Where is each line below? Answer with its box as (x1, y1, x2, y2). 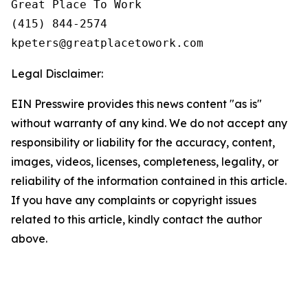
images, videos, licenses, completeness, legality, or (11, 155, 278, 168)
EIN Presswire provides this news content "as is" (11, 97, 262, 111)
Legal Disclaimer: (11, 67, 103, 80)
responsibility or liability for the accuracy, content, (11, 135, 275, 149)
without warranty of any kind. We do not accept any (11, 116, 287, 130)
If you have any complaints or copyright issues (11, 193, 256, 207)
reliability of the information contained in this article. (11, 174, 287, 188)
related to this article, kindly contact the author (11, 212, 262, 226)
